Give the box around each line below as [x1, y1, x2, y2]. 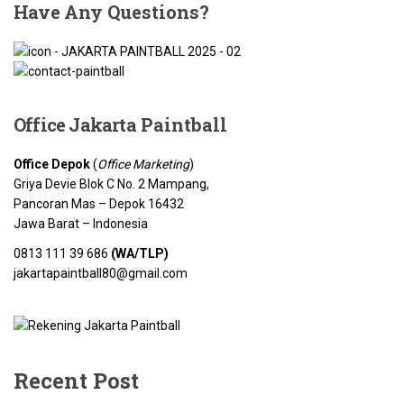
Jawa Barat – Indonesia [14, 216, 148, 231]
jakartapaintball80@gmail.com [14, 266, 188, 280]
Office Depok [14, 157, 93, 171]
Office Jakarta [14, 113, 136, 136]
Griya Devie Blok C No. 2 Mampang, [14, 177, 209, 191]
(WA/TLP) [111, 246, 169, 261]
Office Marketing [97, 157, 189, 171]
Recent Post [14, 366, 139, 396]
